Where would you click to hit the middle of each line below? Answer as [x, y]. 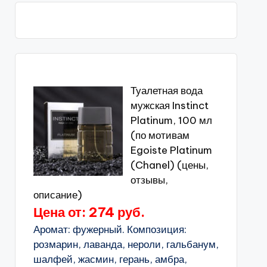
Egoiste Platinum [171, 150]
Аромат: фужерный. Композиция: [110, 229]
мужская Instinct [169, 105]
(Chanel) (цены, [169, 165]
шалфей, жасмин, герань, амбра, [110, 259]
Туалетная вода [166, 91]
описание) [58, 195]
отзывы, [149, 180]
